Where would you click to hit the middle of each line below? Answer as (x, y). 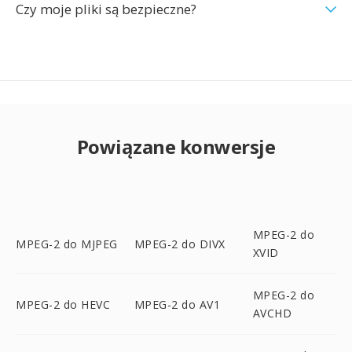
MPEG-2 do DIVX (180, 244)
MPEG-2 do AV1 (177, 304)
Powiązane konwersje (176, 147)
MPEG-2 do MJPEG (67, 244)
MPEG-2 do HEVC (63, 304)
